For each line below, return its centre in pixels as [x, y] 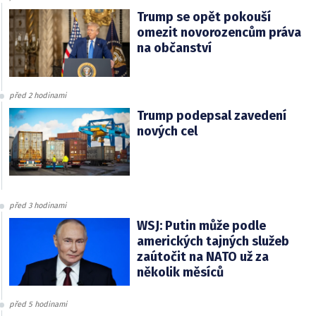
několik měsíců [180, 272]
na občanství [174, 48]
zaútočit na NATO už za [202, 256]
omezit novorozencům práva [219, 32]
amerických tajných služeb [213, 241]
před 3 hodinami [38, 205]
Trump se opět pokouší [203, 17]
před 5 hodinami [38, 304]
